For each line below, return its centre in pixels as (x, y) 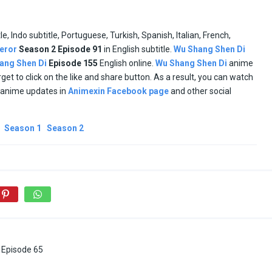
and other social (200, 91)
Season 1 (23, 128)
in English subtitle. (139, 49)
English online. (127, 63)
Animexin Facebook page (118, 91)
